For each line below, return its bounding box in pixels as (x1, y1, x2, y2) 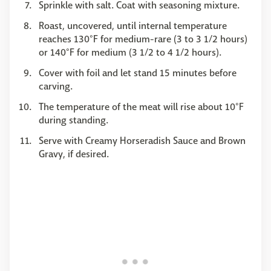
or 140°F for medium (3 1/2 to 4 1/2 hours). (39, 45, 221, 59)
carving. (39, 79, 73, 93)
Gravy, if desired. (39, 147, 109, 160)
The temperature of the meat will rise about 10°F (39, 100, 244, 113)
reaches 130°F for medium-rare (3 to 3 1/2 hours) (39, 32, 247, 45)
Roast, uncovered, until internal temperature (39, 19, 227, 32)
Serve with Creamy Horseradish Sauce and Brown (39, 134, 246, 147)
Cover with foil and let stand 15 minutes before (39, 66, 237, 79)
